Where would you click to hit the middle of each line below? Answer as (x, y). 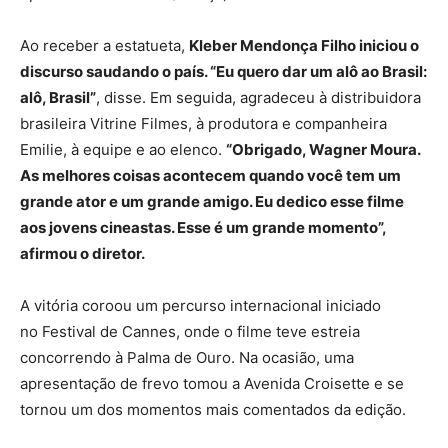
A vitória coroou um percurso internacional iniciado (200, 305)
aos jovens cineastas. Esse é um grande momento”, (203, 227)
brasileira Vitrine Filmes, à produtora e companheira (203, 123)
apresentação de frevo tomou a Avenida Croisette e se (212, 383)
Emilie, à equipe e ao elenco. (123, 149)
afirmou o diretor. (82, 253)
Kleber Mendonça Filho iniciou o (304, 45)
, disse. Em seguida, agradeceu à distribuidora (258, 97)
